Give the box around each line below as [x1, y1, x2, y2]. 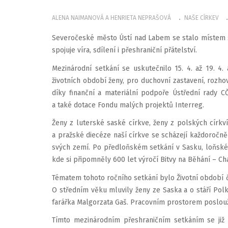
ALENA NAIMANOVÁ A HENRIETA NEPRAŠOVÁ [52, 14, 171, 21]
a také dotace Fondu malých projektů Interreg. [52, 100, 204, 109]
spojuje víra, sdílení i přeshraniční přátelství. [52, 46, 197, 55]
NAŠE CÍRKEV [184, 14, 219, 21]
